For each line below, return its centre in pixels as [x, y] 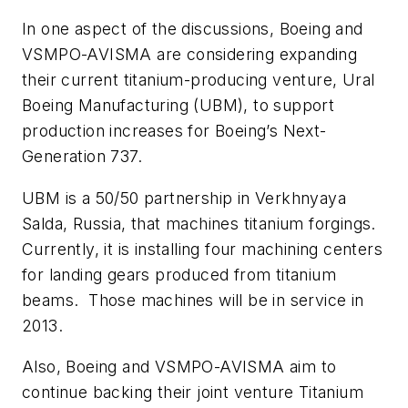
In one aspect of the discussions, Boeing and [193, 29]
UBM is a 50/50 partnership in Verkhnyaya [184, 198]
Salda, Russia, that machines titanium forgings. [199, 223]
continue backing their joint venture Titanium [193, 393]
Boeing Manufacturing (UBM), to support [178, 106]
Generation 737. [82, 157]
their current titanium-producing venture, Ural [199, 80]
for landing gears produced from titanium [179, 274]
